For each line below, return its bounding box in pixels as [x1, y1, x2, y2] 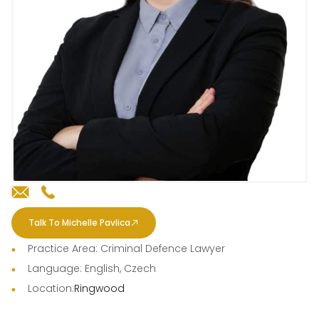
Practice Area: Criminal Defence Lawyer [27, 241, 225, 256]
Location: [27, 281, 74, 296]
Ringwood [73, 281, 125, 296]
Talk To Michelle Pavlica [28, 216, 130, 229]
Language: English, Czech [27, 261, 156, 276]
